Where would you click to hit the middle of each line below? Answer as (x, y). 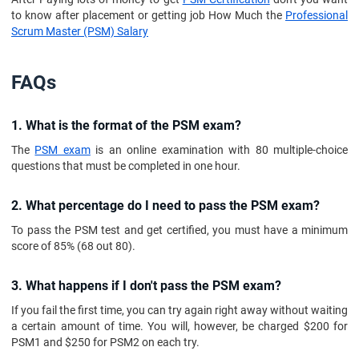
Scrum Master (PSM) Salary (80, 31)
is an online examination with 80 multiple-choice (219, 150)
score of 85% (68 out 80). (73, 246)
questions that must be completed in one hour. (126, 166)
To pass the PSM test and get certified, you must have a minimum (179, 230)
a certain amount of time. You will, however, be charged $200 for (179, 326)
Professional (317, 15)
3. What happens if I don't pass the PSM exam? (146, 286)
